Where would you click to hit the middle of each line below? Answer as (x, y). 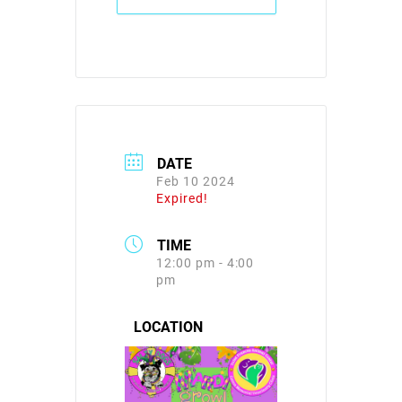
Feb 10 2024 (196, 180)
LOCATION (168, 327)
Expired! (182, 197)
